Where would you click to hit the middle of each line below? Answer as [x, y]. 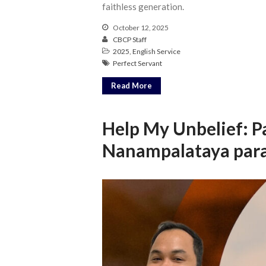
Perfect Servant [137, 64]
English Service [156, 52]
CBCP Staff [130, 40]
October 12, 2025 [140, 28]
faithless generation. [143, 7]
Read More [132, 85]
